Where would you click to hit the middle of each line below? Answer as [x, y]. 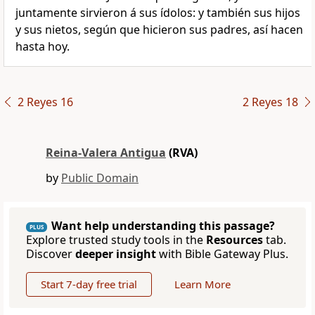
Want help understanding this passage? [163, 226]
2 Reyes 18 [270, 102]
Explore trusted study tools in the [116, 240]
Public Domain [100, 178]
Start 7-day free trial [89, 284]
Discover [51, 254]
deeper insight [116, 254]
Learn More [202, 284]
